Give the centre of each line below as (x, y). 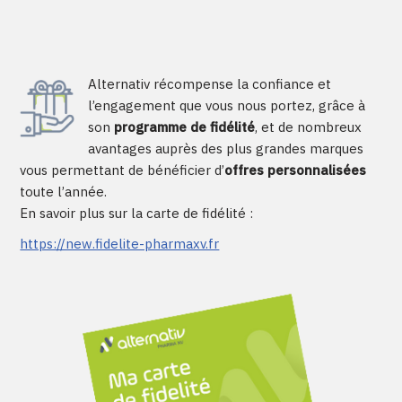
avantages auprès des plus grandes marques (226, 148)
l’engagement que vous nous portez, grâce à (227, 105)
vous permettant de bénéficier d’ (122, 170)
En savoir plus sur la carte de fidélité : (137, 213)
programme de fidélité (185, 127)
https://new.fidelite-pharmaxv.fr (120, 243)
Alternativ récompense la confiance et (210, 83)
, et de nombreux (309, 127)
